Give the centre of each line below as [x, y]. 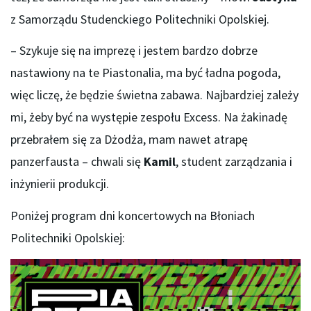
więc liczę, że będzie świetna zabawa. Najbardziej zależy [154, 95]
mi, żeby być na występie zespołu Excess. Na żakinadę [149, 117]
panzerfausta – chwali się [77, 162]
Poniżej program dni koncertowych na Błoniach [133, 215]
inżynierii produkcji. [60, 184]
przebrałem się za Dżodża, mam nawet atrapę [129, 140]
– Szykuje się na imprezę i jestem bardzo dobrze [134, 51]
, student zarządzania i [234, 162]
